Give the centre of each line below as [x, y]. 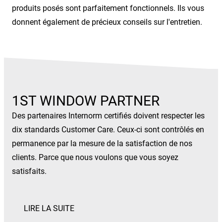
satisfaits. [29, 171]
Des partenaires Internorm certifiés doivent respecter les [108, 116]
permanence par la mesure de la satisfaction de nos [102, 144]
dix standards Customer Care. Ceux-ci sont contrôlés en [108, 130]
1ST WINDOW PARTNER [86, 101]
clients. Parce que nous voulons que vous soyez [95, 158]
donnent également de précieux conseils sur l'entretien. [107, 22]
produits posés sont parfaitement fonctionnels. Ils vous [108, 8]
